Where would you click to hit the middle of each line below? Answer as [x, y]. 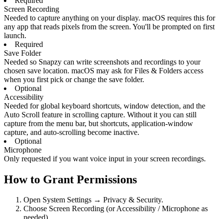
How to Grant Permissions [70, 179]
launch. [15, 35]
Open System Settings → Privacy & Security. [93, 200]
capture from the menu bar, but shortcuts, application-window [99, 123]
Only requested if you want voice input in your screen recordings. [105, 158]
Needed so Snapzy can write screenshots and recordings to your [102, 62]
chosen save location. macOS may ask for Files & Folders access [104, 70]
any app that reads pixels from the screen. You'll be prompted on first [109, 26]
